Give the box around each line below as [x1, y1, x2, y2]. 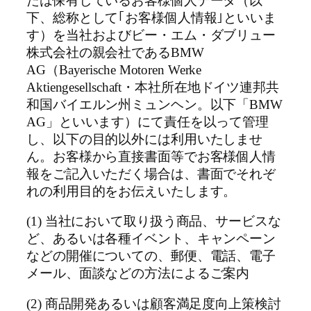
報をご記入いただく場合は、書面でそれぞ [26, 167, 276, 181]
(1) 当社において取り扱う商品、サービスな [26, 215, 281, 229]
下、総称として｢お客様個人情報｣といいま [26, 10, 276, 25]
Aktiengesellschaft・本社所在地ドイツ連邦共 [26, 80, 279, 94]
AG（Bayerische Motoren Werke [26, 62, 202, 77]
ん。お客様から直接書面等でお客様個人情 [26, 149, 276, 164]
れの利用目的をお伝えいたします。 [26, 184, 237, 199]
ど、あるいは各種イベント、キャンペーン [26, 232, 276, 246]
